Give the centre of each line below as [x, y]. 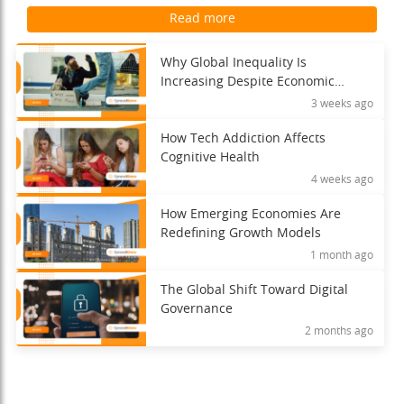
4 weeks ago [342, 179]
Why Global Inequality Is [233, 63]
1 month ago [342, 255]
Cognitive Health [210, 158]
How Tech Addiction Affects [243, 139]
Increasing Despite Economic [247, 82]
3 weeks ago [342, 104]
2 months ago [339, 331]
